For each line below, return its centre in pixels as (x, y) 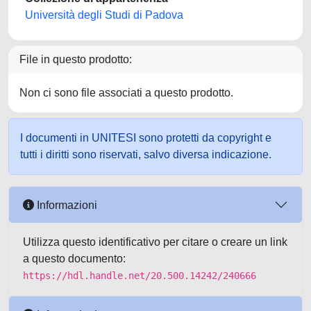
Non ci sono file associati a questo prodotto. (126, 93)
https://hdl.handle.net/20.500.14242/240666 (140, 276)
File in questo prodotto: (76, 59)
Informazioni (66, 205)
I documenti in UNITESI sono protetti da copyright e (146, 138)
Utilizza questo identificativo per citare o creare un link (155, 242)
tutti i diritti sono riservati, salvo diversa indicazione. (146, 154)
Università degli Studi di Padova (104, 15)
